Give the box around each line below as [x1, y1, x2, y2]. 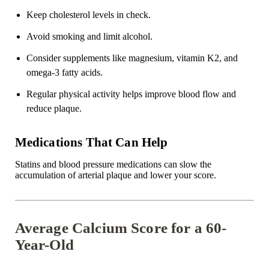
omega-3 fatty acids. [26, 67, 103, 78]
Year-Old [14, 237, 74, 253]
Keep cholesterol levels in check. [26, 10, 151, 20]
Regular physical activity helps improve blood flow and [26, 89, 236, 100]
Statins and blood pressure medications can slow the [14, 159, 211, 170]
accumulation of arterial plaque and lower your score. [14, 170, 216, 181]
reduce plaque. [26, 103, 82, 114]
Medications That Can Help [14, 135, 168, 150]
